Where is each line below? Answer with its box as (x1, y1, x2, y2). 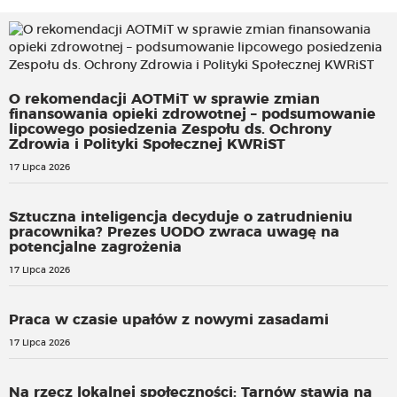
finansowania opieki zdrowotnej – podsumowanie (9, 107, 376, 122)
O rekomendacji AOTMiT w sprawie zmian (9, 92, 320, 107)
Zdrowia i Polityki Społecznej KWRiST (9, 137, 285, 152)
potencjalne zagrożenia (9, 240, 182, 255)
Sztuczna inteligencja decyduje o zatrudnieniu (9, 210, 353, 225)
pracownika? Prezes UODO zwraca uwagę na (9, 225, 339, 240)
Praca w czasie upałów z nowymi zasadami (9, 313, 329, 328)
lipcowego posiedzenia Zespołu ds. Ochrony (9, 122, 331, 137)
